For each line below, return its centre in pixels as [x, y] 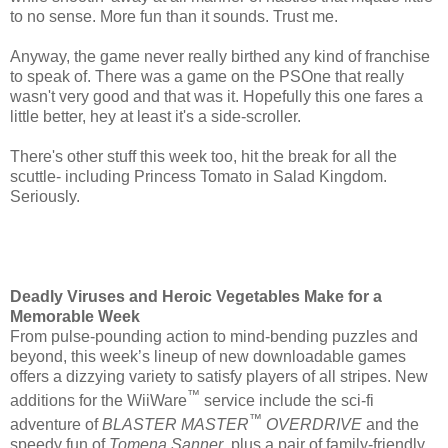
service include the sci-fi [287, 401]
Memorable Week [75, 316]
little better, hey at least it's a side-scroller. [155, 116]
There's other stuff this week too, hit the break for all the [203, 156]
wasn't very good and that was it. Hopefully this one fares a [216, 96]
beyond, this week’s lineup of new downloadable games [208, 356]
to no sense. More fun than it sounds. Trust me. [174, 16]
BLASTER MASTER [175, 425]
